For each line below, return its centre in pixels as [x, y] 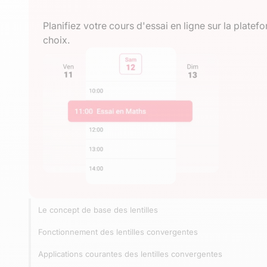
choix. [56, 40]
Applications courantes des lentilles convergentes [130, 254]
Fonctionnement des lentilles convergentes [118, 232]
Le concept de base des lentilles [98, 209]
